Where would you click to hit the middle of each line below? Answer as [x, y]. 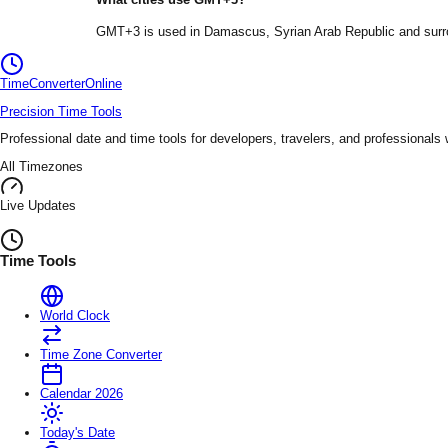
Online [103, 83]
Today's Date [77, 433]
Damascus [235, 32]
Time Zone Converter [101, 355]
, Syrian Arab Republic [330, 32]
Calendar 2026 [81, 394]
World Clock [75, 316]
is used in [172, 32]
